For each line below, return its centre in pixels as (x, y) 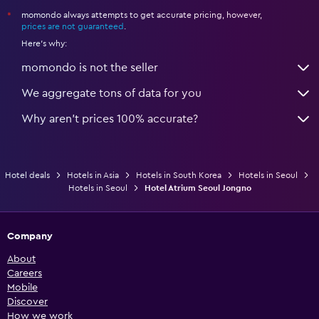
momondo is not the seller (90, 67)
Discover (27, 302)
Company (30, 236)
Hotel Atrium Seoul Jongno (198, 188)
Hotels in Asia (93, 175)
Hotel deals (27, 175)
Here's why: (44, 43)
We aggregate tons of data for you (111, 93)
